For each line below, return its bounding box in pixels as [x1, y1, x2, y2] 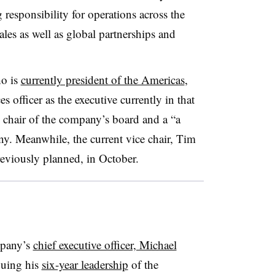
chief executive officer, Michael [33, 236, 177, 252]
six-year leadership [41, 256, 128, 272]
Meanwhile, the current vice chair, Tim [12, 130, 196, 146]
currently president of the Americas [20, 71, 185, 87]
